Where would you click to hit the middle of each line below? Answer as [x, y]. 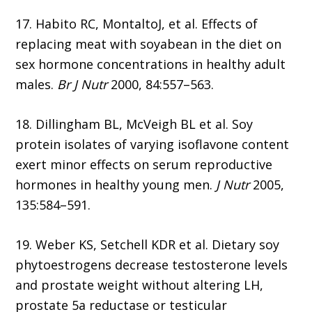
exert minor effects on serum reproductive [144, 165]
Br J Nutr [83, 85]
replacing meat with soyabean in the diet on [149, 44]
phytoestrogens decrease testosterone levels [152, 265]
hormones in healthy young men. [116, 185]
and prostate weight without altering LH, [140, 285]
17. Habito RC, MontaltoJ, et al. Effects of [137, 24]
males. [37, 85]
